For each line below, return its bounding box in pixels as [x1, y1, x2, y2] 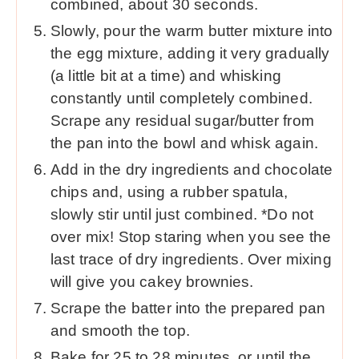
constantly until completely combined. [50, 89, 313, 107]
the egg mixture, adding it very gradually [50, 44, 330, 62]
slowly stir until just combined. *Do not [50, 205, 314, 223]
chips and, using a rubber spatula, [50, 183, 288, 200]
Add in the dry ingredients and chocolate [50, 160, 333, 178]
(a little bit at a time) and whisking [50, 67, 281, 84]
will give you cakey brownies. [50, 272, 258, 290]
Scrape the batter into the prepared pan [50, 299, 326, 317]
